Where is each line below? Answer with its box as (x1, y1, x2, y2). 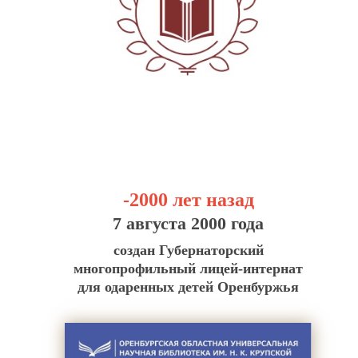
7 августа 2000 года (113, 213, 265, 234)
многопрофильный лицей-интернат (74, 261, 304, 277)
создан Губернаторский (113, 242, 264, 259)
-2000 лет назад (122, 189, 254, 211)
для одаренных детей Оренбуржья (78, 279, 300, 296)
